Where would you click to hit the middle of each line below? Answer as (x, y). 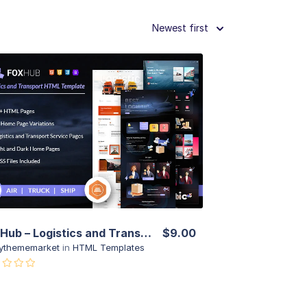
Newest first (180, 28)
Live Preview (87, 152)
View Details (87, 110)
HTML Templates (108, 247)
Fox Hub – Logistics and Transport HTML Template (146, 233)
